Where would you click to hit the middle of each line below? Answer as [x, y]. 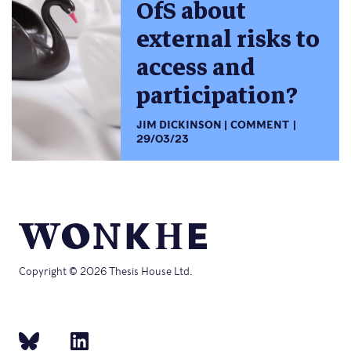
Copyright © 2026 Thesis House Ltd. [105, 272]
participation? [217, 96]
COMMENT [259, 125]
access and [196, 67]
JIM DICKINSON [179, 125]
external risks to [228, 39]
